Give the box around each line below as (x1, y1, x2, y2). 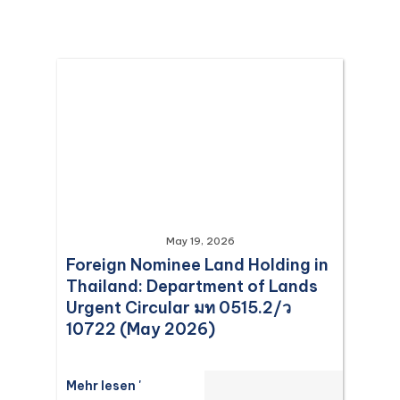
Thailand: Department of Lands (66, 276, 318, 296)
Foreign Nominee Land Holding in (66, 254, 329, 275)
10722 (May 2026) (66, 319, 215, 339)
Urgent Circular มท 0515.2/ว (66, 297, 291, 318)
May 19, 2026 (165, 235, 235, 247)
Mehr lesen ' (66, 377, 141, 394)
